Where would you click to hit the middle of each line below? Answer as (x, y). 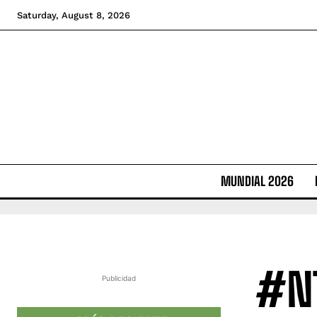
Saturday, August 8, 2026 (74, 15)
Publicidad (119, 278)
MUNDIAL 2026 (257, 181)
